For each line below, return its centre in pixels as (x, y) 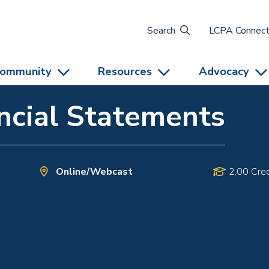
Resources (125, 71)
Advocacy (224, 71)
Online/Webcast (94, 172)
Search (161, 30)
